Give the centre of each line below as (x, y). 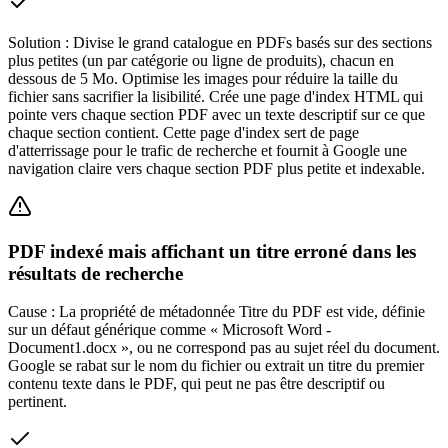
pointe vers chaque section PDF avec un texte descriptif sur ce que (216, 114)
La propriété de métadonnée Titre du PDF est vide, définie (242, 312)
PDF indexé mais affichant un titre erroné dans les (212, 251)
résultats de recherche (95, 273)
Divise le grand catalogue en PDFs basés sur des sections (252, 42)
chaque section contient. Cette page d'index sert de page (183, 132)
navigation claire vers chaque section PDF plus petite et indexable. (216, 168)
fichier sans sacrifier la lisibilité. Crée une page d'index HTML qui (215, 96)
